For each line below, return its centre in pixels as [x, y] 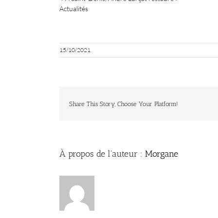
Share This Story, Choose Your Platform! [124, 104]
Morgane [162, 154]
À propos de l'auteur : [102, 154]
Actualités [74, 9]
